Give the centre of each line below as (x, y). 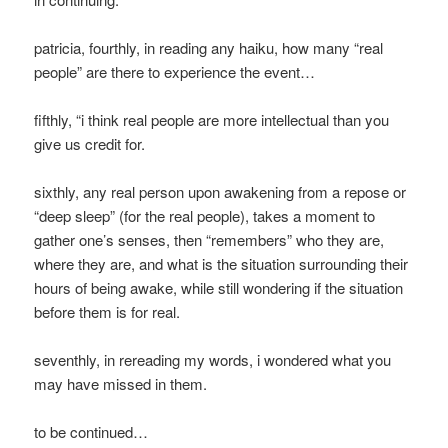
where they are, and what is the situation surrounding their (221, 264)
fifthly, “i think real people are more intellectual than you (212, 120)
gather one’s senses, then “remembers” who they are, (209, 240)
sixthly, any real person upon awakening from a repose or (220, 192)
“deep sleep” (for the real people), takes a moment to (205, 216)
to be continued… (91, 432)
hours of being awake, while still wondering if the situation (219, 288)
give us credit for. (90, 144)
